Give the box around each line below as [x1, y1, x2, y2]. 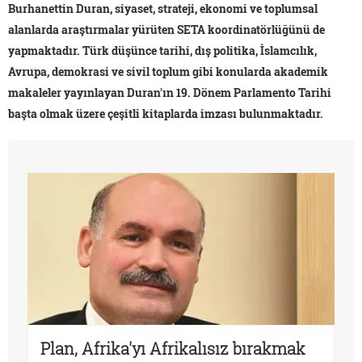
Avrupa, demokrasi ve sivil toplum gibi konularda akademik [8, 64, 328, 80]
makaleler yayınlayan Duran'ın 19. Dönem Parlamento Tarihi [8, 85, 331, 101]
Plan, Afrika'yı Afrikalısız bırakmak [40, 337, 305, 359]
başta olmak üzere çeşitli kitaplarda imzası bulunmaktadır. [8, 106, 323, 122]
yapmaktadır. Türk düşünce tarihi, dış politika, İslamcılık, [8, 43, 317, 59]
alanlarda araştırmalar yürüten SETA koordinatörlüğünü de [8, 22, 325, 38]
